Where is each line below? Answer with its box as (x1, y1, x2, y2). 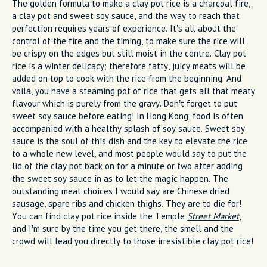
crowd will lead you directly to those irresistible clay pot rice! (12, 235, 253, 247)
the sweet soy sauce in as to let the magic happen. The (12, 172, 228, 184)
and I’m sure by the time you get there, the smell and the (12, 222, 234, 234)
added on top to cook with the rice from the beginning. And (12, 72, 241, 84)
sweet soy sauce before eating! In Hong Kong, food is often (12, 110, 243, 122)
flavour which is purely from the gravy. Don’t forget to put (12, 97, 237, 109)
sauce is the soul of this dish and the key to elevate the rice (12, 135, 247, 147)
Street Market (187, 210, 239, 222)
